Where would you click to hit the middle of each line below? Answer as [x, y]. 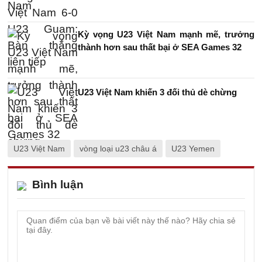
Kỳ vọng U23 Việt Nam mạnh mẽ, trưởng [166, 34]
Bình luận [58, 185]
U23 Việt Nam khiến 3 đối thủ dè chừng [157, 92]
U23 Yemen [193, 149]
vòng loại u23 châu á [118, 149]
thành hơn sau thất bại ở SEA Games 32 [160, 47]
